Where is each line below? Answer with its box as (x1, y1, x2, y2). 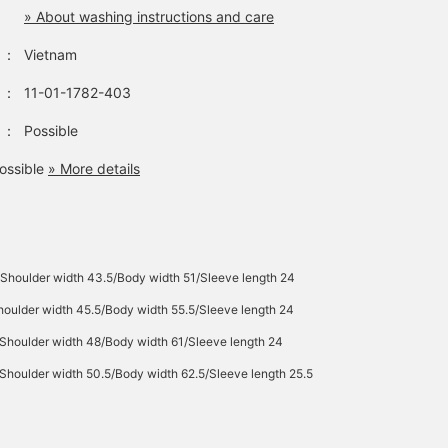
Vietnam (24, 46, 77, 63)
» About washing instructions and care (24, 8, 274, 25)
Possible (24, 122, 78, 139)
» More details (48, 160, 140, 177)
